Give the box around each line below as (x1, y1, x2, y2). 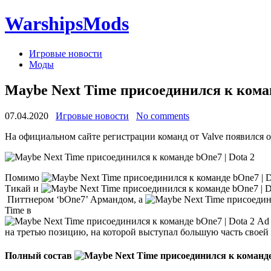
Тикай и (5, 183, 41, 194)
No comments (136, 110, 189, 121)
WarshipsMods (5, 13, 129, 35)
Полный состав (5, 250, 74, 261)
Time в (5, 204, 31, 215)
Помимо (5, 172, 42, 183)
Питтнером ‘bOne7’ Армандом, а (5, 194, 145, 204)
